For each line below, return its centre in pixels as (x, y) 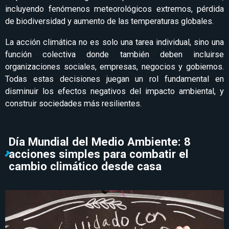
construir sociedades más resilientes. (74, 103)
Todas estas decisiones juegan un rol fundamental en (114, 79)
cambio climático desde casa (85, 166)
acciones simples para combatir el (98, 154)
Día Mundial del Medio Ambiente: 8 (99, 141)
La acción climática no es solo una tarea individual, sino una (114, 42)
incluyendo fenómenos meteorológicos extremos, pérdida (114, 9)
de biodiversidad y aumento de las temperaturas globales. (109, 21)
